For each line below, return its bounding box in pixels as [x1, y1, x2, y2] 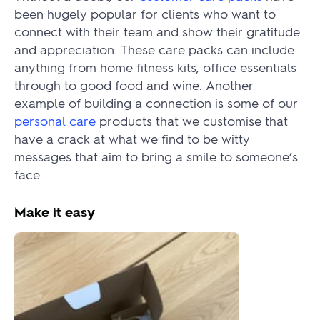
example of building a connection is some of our [14, 94, 298, 111]
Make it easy [14, 202, 95, 221]
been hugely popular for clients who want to [14, 4, 276, 21]
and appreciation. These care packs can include [14, 40, 294, 57]
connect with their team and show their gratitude [14, 22, 300, 39]
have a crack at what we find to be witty [14, 129, 250, 146]
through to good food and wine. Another [14, 76, 254, 93]
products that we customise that [96, 111, 288, 129]
